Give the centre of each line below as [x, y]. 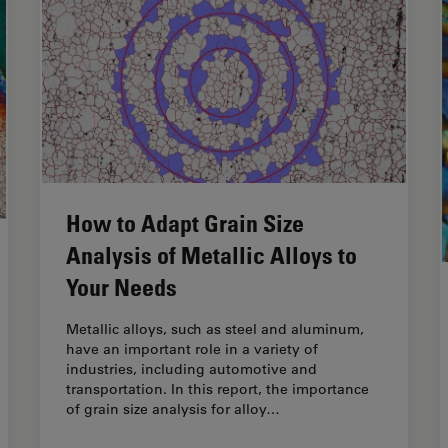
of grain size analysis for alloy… [173, 409]
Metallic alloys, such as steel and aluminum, [215, 329]
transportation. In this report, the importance [217, 389]
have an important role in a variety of [192, 349]
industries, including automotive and [191, 369]
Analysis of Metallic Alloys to [211, 255]
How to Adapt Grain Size [185, 223]
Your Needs [121, 287]
